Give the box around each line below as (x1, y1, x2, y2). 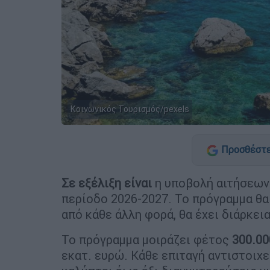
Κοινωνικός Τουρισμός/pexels (71, 103, 189, 115)
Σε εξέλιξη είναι (61, 175, 152, 190)
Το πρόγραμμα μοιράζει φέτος (61, 231, 232, 247)
